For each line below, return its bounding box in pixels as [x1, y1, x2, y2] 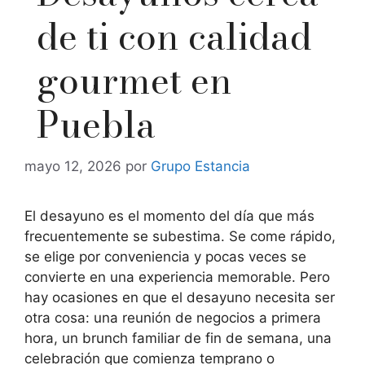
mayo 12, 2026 [24, 157, 121, 174]
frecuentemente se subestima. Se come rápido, [24, 227, 336, 244]
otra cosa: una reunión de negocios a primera [24, 309, 321, 326]
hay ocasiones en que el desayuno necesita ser [24, 288, 335, 306]
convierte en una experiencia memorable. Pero [24, 268, 330, 285]
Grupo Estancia [151, 157, 250, 174]
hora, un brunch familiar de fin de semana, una [24, 329, 332, 346]
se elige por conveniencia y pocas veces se [24, 248, 306, 265]
